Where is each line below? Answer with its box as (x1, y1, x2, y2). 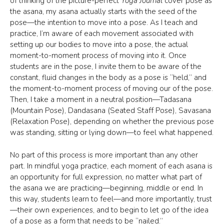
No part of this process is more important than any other (10, 149, 198, 160)
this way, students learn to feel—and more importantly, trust (10, 193, 212, 204)
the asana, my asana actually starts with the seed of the (10, 6, 197, 16)
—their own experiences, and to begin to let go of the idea (10, 204, 208, 215)
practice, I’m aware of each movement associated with (10, 28, 193, 38)
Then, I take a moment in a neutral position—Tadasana (10, 94, 191, 104)
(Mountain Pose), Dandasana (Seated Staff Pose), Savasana (10, 105, 211, 115)
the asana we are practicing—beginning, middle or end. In (10, 182, 203, 193)
